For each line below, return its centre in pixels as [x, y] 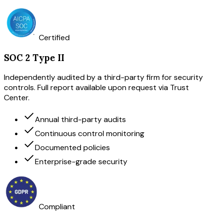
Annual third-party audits [80, 120]
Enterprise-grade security [81, 162]
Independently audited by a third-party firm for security [103, 77]
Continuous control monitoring [90, 134]
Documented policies [72, 148]
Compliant [57, 207]
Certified [54, 37]
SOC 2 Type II [34, 57]
